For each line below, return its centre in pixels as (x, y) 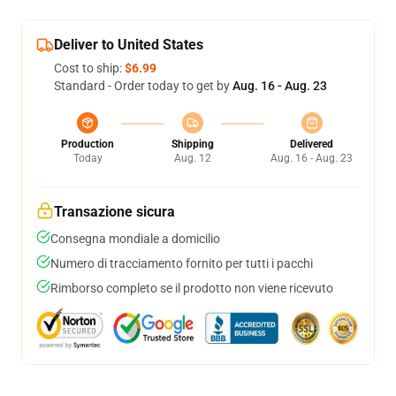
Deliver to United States (129, 45)
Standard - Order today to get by (143, 86)
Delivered (312, 144)
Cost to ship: (89, 68)
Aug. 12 (192, 158)
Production (88, 144)
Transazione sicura (114, 212)
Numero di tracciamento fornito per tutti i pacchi (182, 263)
